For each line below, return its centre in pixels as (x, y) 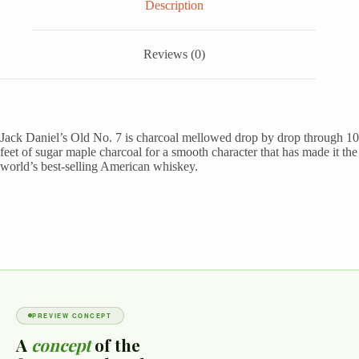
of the (115, 345)
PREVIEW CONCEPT (72, 316)
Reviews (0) (174, 54)
